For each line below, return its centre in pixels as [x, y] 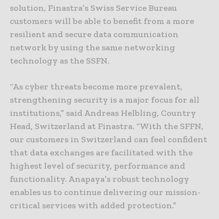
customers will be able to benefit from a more [102, 21]
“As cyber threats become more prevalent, [96, 87]
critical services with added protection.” [93, 205]
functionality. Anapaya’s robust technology [99, 179]
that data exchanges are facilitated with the [101, 153]
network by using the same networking [92, 47]
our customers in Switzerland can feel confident [109, 139]
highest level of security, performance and [98, 166]
